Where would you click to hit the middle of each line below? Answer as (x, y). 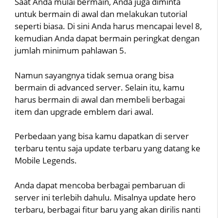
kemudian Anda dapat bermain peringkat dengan (107, 38)
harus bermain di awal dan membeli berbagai (100, 99)
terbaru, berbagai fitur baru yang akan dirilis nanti (108, 209)
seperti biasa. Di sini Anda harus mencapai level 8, (108, 26)
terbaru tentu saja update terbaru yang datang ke (108, 148)
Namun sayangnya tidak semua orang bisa (94, 75)
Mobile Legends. (46, 161)
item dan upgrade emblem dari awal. (84, 111)
